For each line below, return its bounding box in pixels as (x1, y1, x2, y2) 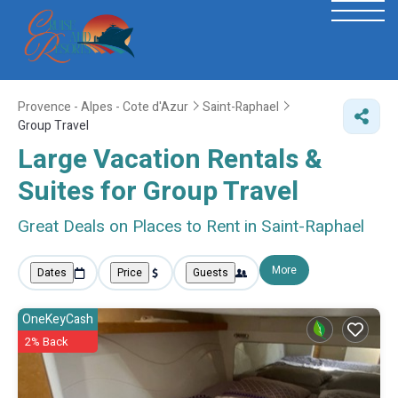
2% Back (25, 333, 68, 350)
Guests (193, 265, 228, 281)
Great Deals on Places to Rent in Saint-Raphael (18, 214, 364, 239)
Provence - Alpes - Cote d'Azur (18, 98, 188, 116)
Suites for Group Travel (18, 172, 298, 211)
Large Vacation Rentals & (18, 140, 322, 179)
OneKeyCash (22, 310, 93, 329)
